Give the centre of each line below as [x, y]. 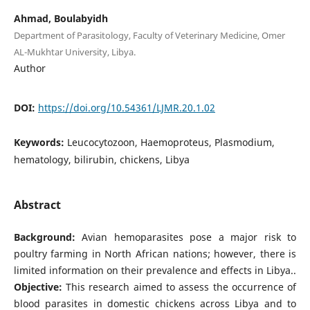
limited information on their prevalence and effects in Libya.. [155, 270]
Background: [44, 237]
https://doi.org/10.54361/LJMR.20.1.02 [126, 107]
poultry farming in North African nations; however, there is [155, 253]
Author [29, 68]
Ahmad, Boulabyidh [61, 18]
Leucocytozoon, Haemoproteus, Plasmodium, [171, 142]
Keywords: [40, 142]
